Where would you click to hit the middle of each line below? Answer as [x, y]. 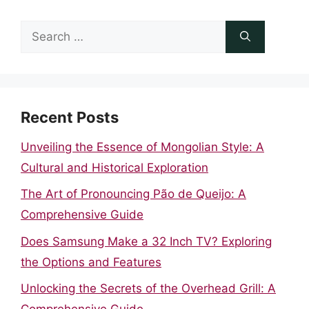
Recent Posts [70, 117]
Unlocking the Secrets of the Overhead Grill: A [148, 288]
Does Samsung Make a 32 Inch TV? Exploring [146, 241]
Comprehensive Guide [82, 215]
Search [39, 30]
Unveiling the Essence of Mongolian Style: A [142, 147]
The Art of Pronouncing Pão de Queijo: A [133, 194]
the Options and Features [91, 262]
